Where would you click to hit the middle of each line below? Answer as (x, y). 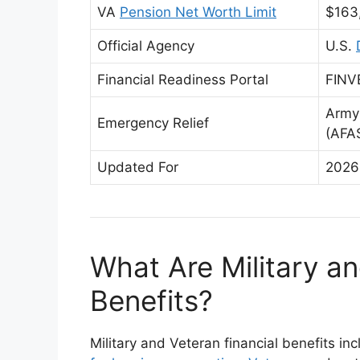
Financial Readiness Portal (183, 80)
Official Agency (146, 46)
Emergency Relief (153, 123)
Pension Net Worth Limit (198, 12)
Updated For (138, 167)
